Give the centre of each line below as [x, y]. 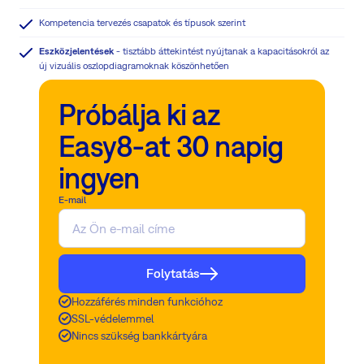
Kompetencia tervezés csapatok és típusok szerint [142, 22]
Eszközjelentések [76, 51]
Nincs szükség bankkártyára [139, 335]
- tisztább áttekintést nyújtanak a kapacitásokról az [221, 51]
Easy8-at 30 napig [171, 146]
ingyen [99, 178]
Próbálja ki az [139, 114]
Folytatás [172, 273]
